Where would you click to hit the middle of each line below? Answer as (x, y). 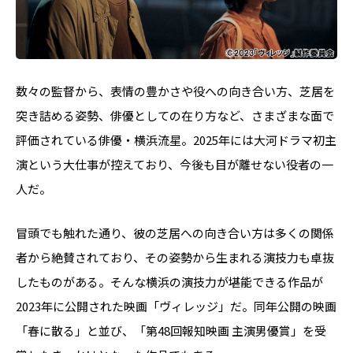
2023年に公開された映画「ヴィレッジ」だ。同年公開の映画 (176, 306)
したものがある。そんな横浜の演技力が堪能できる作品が (169, 282)
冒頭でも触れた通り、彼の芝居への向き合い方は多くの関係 (175, 233)
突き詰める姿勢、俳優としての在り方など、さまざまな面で (175, 115)
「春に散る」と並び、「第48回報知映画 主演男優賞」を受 (171, 331)
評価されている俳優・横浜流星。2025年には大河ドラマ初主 (176, 140)
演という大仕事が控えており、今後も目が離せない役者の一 (175, 164)
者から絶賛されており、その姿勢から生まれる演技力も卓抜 (175, 257)
